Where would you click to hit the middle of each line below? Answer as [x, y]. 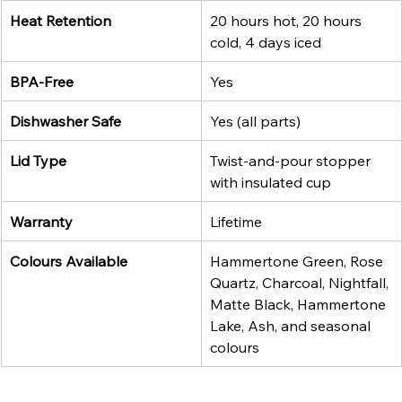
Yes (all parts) [255, 121]
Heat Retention [61, 20]
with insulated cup [271, 182]
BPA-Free [42, 81]
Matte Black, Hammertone [300, 304]
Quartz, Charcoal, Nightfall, [301, 282]
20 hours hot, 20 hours [288, 20]
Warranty [41, 221]
